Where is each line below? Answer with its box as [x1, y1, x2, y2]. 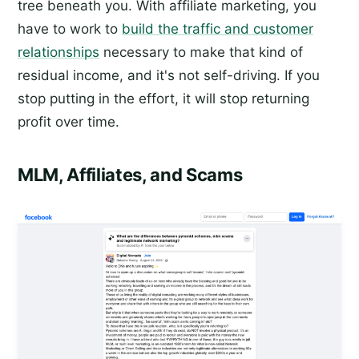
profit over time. [18, 114, 119, 130]
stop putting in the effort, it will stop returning [18, 91, 309, 107]
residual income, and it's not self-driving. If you [18, 67, 320, 83]
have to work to [18, 21, 122, 37]
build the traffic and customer [122, 21, 313, 37]
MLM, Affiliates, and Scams [18, 164, 243, 186]
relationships [18, 44, 99, 60]
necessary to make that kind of [99, 44, 303, 60]
